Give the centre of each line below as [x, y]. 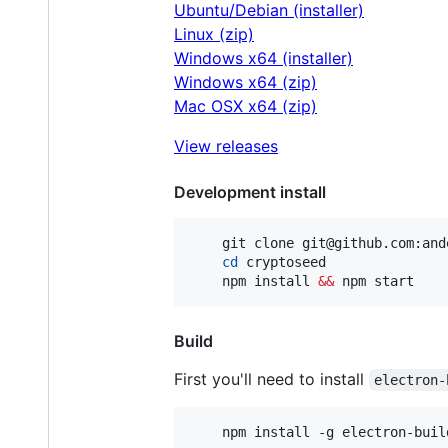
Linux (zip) [214, 33]
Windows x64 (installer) [263, 57]
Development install [250, 191]
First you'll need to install [271, 378]
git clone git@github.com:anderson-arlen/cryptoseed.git [206, 242]
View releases [226, 145]
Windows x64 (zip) [245, 81]
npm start [374, 280]
